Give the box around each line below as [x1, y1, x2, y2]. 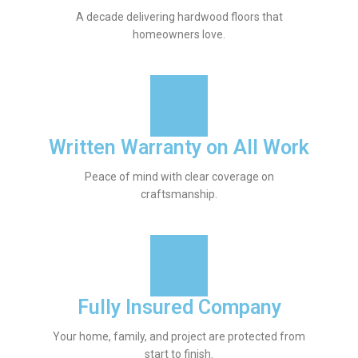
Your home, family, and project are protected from [53, 330, 305, 344]
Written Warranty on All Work [49, 136, 309, 160]
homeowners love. [133, 28, 225, 42]
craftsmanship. [141, 188, 217, 201]
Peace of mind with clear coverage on [84, 170, 274, 184]
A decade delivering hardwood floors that [75, 10, 283, 24]
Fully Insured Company [77, 296, 281, 320]
